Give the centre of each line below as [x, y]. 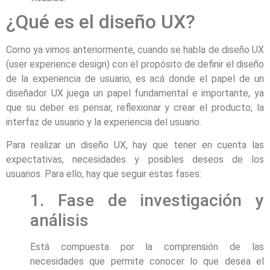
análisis [59, 220]
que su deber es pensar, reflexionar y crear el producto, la [135, 107]
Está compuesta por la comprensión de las [147, 246]
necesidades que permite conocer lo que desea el [147, 261]
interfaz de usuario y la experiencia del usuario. [104, 122]
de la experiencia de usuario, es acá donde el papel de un [135, 78]
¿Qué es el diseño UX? [101, 21]
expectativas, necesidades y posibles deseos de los [135, 160]
